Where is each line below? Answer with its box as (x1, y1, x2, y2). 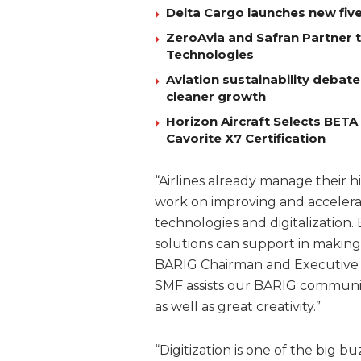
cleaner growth (166, 89, 266, 105)
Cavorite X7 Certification (166, 131, 326, 147)
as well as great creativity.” (155, 299, 321, 315)
